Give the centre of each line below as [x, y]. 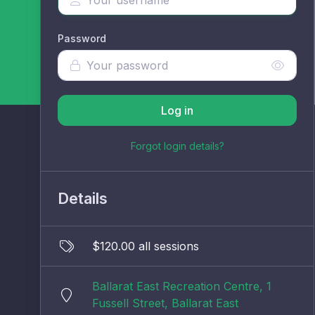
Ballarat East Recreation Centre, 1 [182, 287]
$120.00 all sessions [146, 246]
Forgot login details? [177, 146]
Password [82, 39]
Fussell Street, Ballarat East [165, 303]
